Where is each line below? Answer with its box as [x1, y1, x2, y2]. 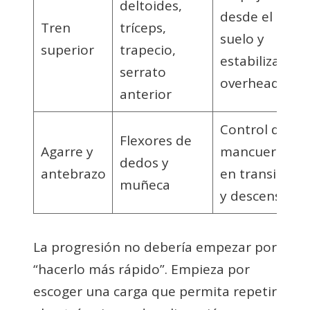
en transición [219, 164, 302, 183]
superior [40, 40, 94, 59]
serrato [119, 62, 166, 81]
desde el [219, 7, 273, 26]
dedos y [119, 153, 169, 172]
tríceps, [119, 18, 166, 37]
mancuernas [219, 142, 298, 161]
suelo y [219, 29, 264, 48]
